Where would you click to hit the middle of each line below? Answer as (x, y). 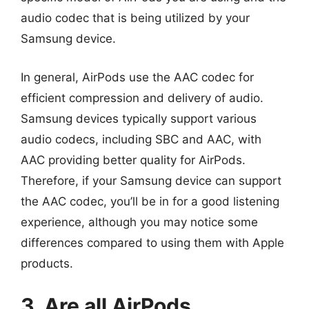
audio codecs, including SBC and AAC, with (141, 139)
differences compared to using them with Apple (152, 242)
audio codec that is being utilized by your (135, 18)
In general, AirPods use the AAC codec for (137, 77)
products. (47, 263)
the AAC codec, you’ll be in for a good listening (150, 201)
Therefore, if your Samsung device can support (151, 180)
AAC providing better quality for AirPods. (133, 160)
